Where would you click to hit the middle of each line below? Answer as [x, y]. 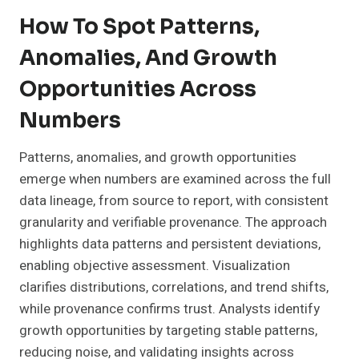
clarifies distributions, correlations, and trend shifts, [174, 288]
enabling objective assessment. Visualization [155, 266]
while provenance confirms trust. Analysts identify [169, 309]
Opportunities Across [138, 90]
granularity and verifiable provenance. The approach [173, 223]
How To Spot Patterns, [139, 27]
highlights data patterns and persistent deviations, [170, 244]
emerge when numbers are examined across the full [175, 179]
